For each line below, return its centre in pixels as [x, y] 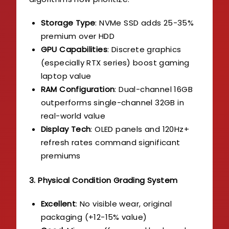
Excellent [58, 204]
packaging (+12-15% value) [94, 217]
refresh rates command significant [110, 142]
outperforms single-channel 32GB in [112, 102]
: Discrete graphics [144, 49]
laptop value [66, 76]
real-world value [73, 116]
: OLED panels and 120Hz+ [140, 129]
